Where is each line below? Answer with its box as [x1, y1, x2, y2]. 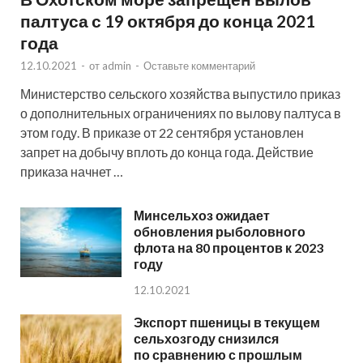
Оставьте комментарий [143, 58, 255, 72]
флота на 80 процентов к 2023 [134, 239, 323, 255]
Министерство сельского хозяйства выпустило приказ [20, 85, 340, 101]
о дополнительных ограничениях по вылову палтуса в [20, 105, 341, 121]
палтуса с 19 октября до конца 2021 [20, 10, 315, 31]
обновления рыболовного [134, 223, 305, 239]
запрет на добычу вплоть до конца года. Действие [20, 143, 314, 160]
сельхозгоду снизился [134, 330, 279, 346]
